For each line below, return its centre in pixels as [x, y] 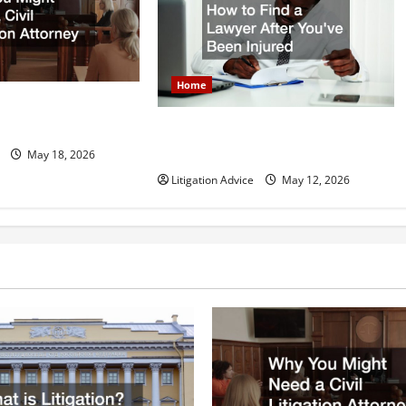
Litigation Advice [212, 179]
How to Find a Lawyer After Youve [268, 131]
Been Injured [199, 154]
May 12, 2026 [314, 179]
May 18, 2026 [59, 155]
